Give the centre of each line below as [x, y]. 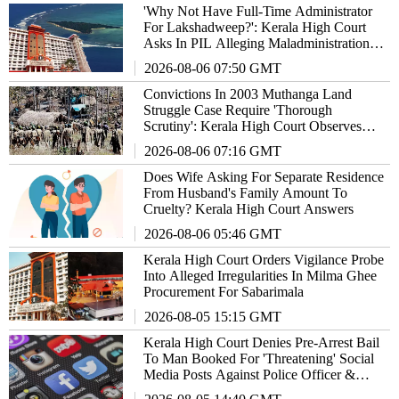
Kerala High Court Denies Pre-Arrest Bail [262, 342]
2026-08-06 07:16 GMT [213, 151]
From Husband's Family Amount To [246, 192]
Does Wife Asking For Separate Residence [264, 176]
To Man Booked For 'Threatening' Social [259, 358]
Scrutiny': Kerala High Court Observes [253, 126]
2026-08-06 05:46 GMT [213, 233]
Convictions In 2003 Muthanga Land [248, 94]
